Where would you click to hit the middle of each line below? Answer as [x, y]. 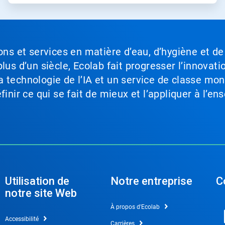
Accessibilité [22, 219]
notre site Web [41, 193]
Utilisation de [37, 181]
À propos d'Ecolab [135, 207]
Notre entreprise [151, 181]
